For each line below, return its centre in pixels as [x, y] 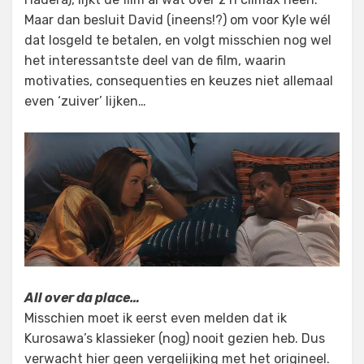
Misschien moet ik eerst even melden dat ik [156, 318]
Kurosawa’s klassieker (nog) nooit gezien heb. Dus [175, 339]
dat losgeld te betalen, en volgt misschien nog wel [178, 40]
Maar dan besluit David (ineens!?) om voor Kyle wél [178, 20]
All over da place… [82, 298]
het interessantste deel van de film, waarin [155, 61]
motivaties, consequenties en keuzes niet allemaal [179, 81]
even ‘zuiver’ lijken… [85, 101]
